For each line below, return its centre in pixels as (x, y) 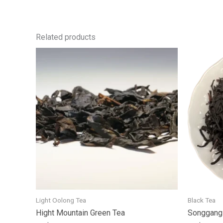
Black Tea (202, 200)
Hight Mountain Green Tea (80, 213)
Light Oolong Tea (61, 200)
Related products (66, 37)
